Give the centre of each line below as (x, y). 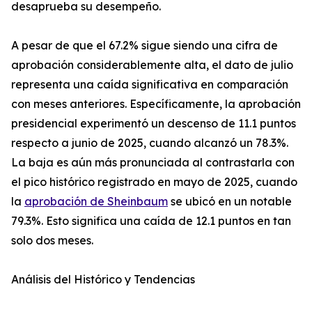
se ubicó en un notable (230, 202)
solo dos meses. (52, 241)
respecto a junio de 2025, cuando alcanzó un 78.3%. (150, 143)
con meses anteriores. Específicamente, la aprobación (156, 104)
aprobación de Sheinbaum (96, 202)
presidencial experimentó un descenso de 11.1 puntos (154, 124)
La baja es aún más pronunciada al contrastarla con (153, 163)
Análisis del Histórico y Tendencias (103, 280)
